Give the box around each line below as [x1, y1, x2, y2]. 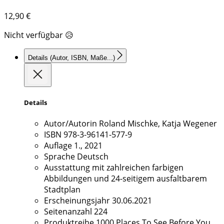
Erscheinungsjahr [44, 195, 110, 206]
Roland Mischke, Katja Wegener [99, 118, 217, 129]
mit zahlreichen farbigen [92, 162, 183, 173]
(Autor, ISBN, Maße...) [50, 53, 115, 61]
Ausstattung [44, 162, 90, 173]
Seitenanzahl [44, 206, 92, 217]
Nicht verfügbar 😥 [4, 29, 73, 40]
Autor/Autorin [44, 118, 97, 129]
